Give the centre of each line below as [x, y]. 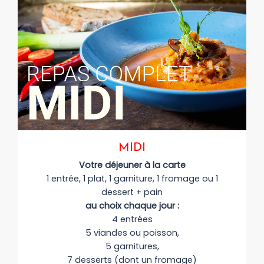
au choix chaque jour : [132, 205]
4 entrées [132, 219]
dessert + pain [132, 192]
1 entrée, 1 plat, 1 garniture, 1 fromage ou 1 [132, 178]
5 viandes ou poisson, [132, 232]
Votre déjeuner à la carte [132, 165]
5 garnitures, [132, 246]
